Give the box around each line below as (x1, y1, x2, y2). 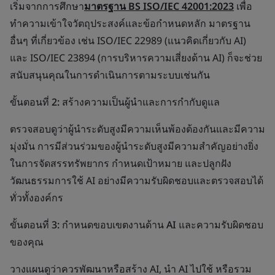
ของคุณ (10, 235, 44, 249)
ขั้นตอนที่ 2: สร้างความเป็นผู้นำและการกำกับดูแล (10, 95, 220, 109)
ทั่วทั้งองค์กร (10, 191, 63, 204)
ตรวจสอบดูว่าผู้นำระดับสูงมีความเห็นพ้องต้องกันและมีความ (10, 122, 265, 136)
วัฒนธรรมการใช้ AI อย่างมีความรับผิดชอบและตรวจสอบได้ (10, 174, 263, 187)
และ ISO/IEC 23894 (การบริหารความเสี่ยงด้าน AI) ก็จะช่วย (10, 51, 262, 64)
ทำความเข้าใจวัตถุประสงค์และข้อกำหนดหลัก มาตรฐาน (10, 17, 250, 30)
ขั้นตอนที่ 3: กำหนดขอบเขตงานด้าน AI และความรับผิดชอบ (10, 218, 263, 231)
